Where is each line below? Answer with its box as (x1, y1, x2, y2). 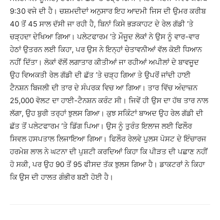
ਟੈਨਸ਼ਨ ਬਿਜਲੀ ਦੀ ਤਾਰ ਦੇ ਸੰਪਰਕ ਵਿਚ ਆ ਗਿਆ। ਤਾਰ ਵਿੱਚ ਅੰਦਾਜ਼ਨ (10, 83, 197, 92)
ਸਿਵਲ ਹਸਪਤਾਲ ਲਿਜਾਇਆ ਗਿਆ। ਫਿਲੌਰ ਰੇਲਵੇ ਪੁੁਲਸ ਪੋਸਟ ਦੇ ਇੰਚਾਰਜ (10, 134, 206, 143)
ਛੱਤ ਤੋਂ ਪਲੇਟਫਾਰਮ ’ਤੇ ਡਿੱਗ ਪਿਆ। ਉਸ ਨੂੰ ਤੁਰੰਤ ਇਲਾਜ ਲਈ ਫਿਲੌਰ (10, 121, 192, 131)
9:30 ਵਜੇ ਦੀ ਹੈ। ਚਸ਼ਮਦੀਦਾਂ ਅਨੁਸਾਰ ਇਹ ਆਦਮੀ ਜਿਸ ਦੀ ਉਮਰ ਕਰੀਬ (10, 6, 206, 16)
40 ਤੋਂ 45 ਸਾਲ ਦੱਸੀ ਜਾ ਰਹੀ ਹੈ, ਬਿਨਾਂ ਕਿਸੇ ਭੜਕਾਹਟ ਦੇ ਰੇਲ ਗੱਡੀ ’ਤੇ (10, 19, 193, 28)
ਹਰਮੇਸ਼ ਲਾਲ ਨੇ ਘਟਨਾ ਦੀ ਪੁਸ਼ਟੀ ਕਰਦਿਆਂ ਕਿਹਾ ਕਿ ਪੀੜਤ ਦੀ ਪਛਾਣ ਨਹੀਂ (10, 147, 208, 156)
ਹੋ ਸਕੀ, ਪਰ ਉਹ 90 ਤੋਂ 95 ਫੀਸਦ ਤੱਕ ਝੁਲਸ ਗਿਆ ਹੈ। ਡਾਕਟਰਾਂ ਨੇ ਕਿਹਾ (10, 160, 205, 169)
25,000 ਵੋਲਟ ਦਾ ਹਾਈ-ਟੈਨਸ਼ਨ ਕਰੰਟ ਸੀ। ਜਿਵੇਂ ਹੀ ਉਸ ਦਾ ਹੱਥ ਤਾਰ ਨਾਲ (10, 96, 208, 105)
